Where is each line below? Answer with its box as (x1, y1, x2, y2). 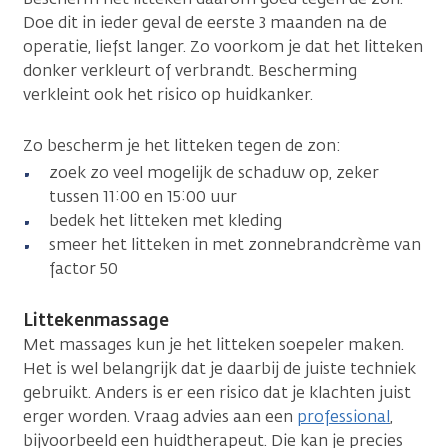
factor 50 (49, 257, 118, 279)
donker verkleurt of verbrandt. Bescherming (23, 59, 357, 81)
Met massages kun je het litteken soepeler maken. (23, 333, 404, 355)
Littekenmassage (23, 308, 169, 331)
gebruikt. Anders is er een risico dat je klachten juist (23, 381, 411, 403)
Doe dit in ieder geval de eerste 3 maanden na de (23, 11, 387, 33)
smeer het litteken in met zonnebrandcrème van (49, 233, 421, 255)
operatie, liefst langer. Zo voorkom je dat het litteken (23, 35, 423, 57)
